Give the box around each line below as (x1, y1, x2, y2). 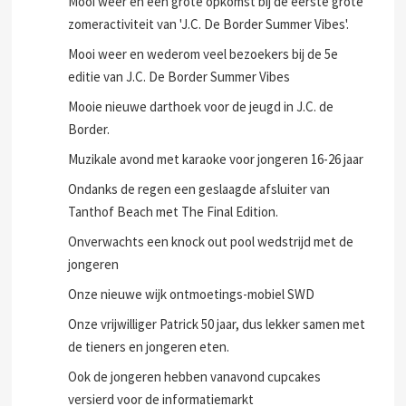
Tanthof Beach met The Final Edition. (68, 203, 279, 220)
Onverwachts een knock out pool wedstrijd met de (68, 233, 354, 250)
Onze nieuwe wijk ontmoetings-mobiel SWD (68, 285, 315, 303)
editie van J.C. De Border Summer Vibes (68, 68, 291, 85)
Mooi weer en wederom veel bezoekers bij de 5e (68, 45, 339, 63)
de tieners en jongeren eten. (68, 338, 230, 355)
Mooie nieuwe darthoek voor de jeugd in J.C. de (68, 98, 334, 115)
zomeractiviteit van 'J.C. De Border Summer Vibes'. (68, 15, 350, 33)
